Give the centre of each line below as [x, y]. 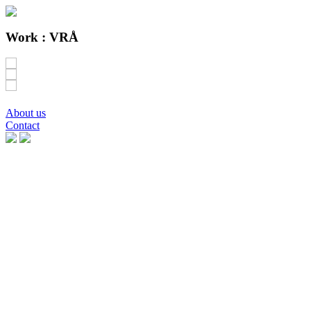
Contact [23, 126]
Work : [27, 37]
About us [26, 113]
